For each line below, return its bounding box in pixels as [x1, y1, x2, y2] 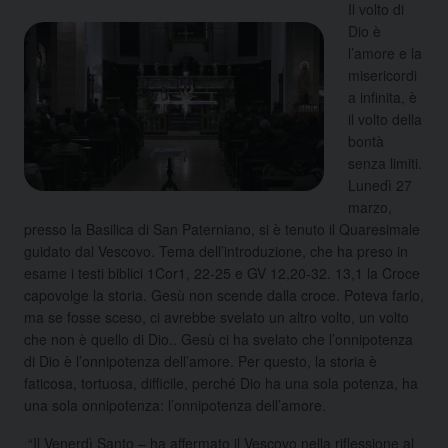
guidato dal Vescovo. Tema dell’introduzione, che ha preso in [24, 240, 408, 261]
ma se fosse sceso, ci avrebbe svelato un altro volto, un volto [24, 306, 409, 327]
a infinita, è [348, 86, 417, 107]
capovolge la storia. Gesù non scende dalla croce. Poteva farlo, [24, 284, 424, 305]
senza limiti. [348, 152, 422, 173]
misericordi [348, 64, 417, 85]
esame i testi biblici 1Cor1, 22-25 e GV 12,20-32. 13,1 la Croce [24, 262, 420, 283]
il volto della [348, 108, 422, 129]
